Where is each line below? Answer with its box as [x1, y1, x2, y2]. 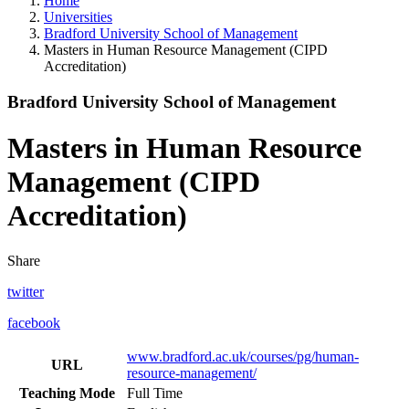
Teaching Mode [18, 384, 115, 401]
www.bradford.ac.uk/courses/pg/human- [127, 348, 359, 364]
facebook [7, 314, 60, 330]
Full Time [127, 384, 183, 401]
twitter [7, 283, 44, 299]
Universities [44, 9, 112, 25]
